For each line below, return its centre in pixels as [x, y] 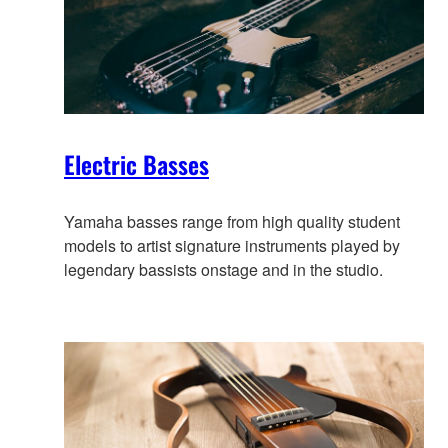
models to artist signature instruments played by [232, 246]
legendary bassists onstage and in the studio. [223, 270]
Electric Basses [136, 164]
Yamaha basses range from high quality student [232, 222]
